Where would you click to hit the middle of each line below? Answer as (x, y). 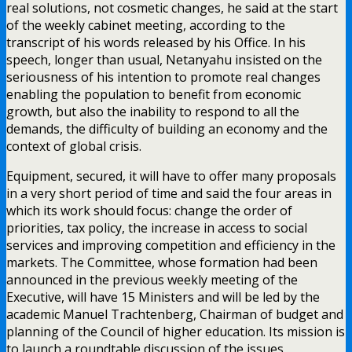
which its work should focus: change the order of (149, 210)
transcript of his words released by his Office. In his (156, 42)
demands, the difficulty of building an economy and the (167, 128)
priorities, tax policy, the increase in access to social (157, 227)
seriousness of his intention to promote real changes (163, 77)
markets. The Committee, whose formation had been (162, 262)
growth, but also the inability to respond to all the (153, 111)
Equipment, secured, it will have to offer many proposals (171, 176)
